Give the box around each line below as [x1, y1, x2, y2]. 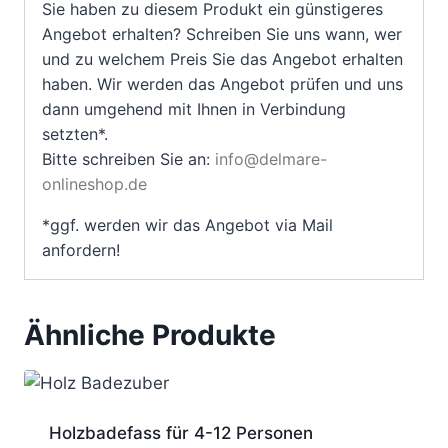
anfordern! [42, 239, 120, 260]
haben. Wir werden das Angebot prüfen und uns [42, 73, 403, 94]
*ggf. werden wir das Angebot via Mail [42, 214, 333, 235]
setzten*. [42, 123, 108, 144]
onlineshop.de [42, 173, 147, 194]
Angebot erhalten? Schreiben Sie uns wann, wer [42, 23, 402, 44]
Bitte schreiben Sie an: [42, 148, 215, 169]
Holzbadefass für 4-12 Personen [48, 422, 313, 443]
